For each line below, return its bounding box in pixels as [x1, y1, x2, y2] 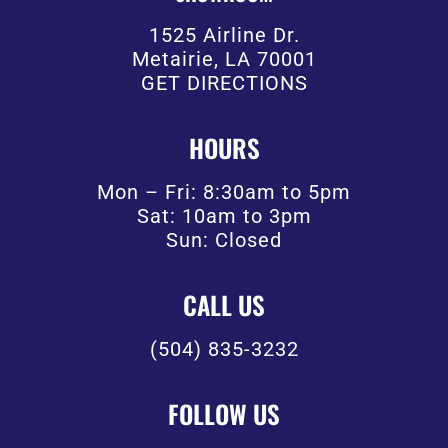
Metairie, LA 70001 [131, 47, 317, 72]
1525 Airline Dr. [148, 23, 300, 48]
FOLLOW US [168, 395, 280, 433]
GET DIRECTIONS [140, 71, 308, 96]
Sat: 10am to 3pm [136, 204, 312, 229]
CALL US [183, 286, 265, 324]
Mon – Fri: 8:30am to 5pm [97, 180, 351, 205]
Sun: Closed [166, 228, 282, 253]
